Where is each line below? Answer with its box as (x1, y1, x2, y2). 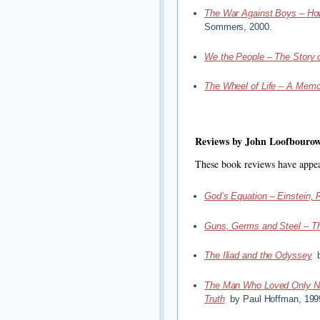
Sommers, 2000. (204, 21, 272, 33)
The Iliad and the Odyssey (204, 250, 312, 261)
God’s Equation (204, 191, 267, 202)
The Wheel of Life (204, 81, 276, 92)
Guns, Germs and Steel (204, 220, 301, 231)
